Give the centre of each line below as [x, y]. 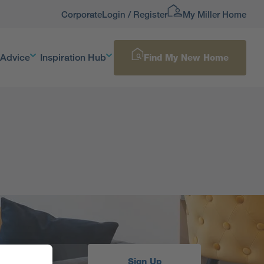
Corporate [82, 14]
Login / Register [135, 14]
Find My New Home [186, 58]
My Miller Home [214, 14]
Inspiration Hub [73, 57]
